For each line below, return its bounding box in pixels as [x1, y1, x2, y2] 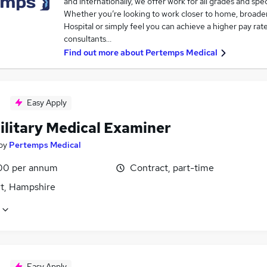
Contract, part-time [130, 162, 214, 174]
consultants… [63, 33, 111, 44]
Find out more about [63, 47, 145, 58]
